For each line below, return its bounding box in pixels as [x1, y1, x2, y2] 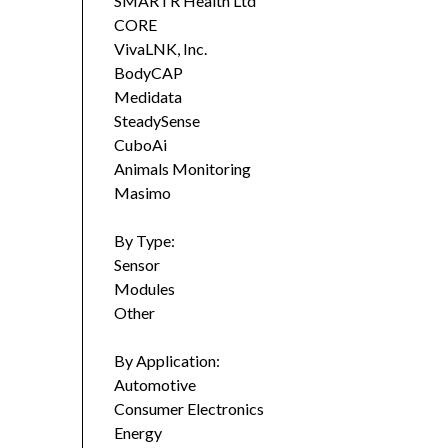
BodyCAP [114, 63, 184, 83]
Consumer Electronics [114, 399, 265, 419]
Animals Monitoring [114, 159, 252, 179]
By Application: [114, 351, 224, 371]
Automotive [114, 375, 197, 395]
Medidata [114, 87, 183, 107]
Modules [114, 279, 176, 299]
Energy [114, 423, 163, 443]
